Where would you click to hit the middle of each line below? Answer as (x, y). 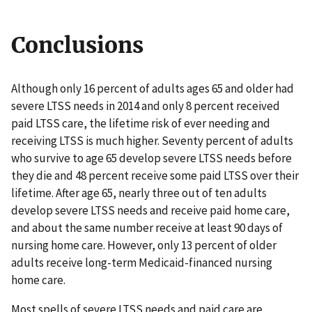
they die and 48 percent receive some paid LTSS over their (155, 176)
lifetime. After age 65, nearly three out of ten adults (139, 193)
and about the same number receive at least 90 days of (147, 228)
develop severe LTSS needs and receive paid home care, (150, 211)
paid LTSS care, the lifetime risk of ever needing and (141, 124)
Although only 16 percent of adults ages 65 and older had (153, 89)
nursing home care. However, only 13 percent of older (144, 245)
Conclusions (77, 46)
